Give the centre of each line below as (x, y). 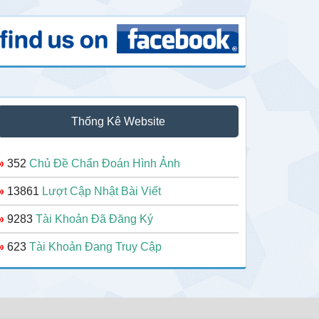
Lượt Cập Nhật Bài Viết (101, 192)
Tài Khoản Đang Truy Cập (95, 247)
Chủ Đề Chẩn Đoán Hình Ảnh (105, 164)
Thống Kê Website (118, 122)
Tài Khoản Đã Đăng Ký (94, 219)
